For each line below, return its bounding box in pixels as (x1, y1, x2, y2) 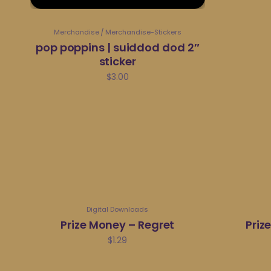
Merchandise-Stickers (105, 27, 181, 37)
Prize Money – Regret (60, 217, 175, 232)
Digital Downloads (87, 204, 149, 214)
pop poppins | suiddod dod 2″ (36, 39, 200, 55)
